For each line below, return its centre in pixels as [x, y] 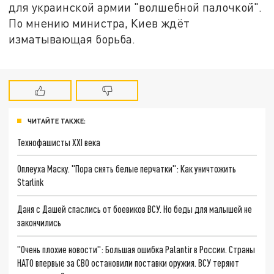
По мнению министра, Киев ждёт [99, 23]
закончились [39, 222]
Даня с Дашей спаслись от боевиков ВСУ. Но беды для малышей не [135, 209]
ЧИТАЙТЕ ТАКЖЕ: [57, 120]
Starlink [31, 182]
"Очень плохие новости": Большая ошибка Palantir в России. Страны [136, 249]
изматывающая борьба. [72, 39]
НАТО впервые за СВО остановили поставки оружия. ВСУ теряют [128, 262]
